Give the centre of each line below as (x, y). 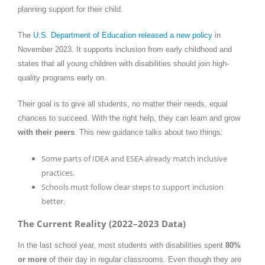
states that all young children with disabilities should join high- (123, 63)
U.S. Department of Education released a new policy (123, 35)
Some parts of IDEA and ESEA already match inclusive (134, 158)
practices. (58, 172)
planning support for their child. (70, 9)
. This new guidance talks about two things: (149, 132)
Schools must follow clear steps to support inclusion (132, 187)
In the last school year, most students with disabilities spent (122, 245)
